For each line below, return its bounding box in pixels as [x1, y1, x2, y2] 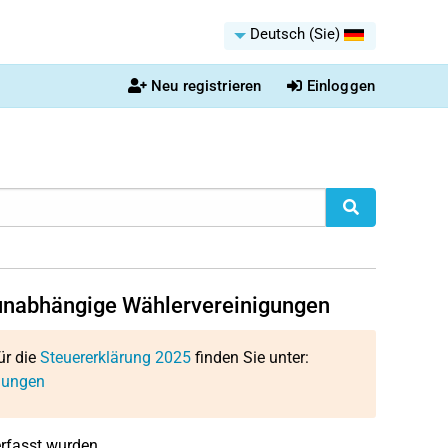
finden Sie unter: [190, 348, 309, 367]
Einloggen [306, 77, 375, 95]
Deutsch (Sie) [250, 25, 340, 43]
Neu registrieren [150, 77, 262, 95]
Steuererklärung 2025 [39, 348, 191, 367]
